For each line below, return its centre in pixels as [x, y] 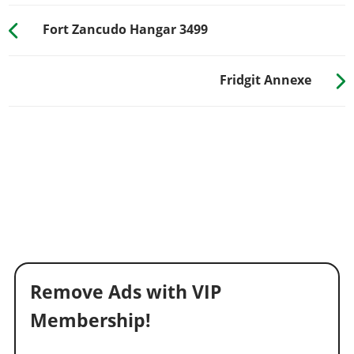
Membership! [90, 320]
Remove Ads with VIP [126, 292]
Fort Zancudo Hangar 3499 [125, 30]
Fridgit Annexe [266, 80]
